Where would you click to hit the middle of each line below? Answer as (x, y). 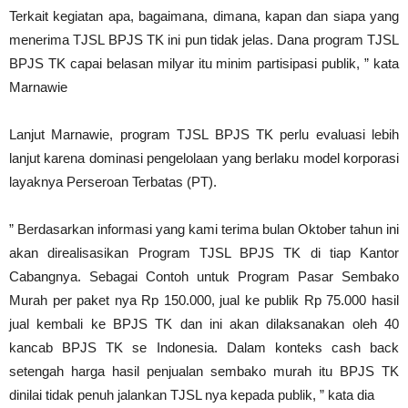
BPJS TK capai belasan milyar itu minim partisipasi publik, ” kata (204, 64)
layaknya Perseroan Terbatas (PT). (113, 182)
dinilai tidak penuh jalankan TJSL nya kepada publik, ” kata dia (192, 395)
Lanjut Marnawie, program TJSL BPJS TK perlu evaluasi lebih (204, 135)
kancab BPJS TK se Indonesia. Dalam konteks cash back (204, 348)
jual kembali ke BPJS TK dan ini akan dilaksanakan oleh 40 (204, 324)
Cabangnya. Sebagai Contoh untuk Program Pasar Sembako (204, 277)
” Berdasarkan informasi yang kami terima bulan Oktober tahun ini (204, 229)
